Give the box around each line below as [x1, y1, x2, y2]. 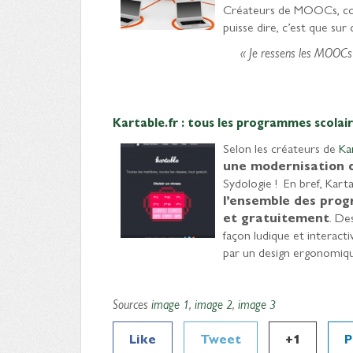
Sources [113, 295, 151, 313]
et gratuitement [223, 208, 329, 226]
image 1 [151, 295, 189, 313]
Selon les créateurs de [223, 139, 339, 157]
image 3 [238, 295, 276, 313]
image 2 [195, 295, 232, 313]
